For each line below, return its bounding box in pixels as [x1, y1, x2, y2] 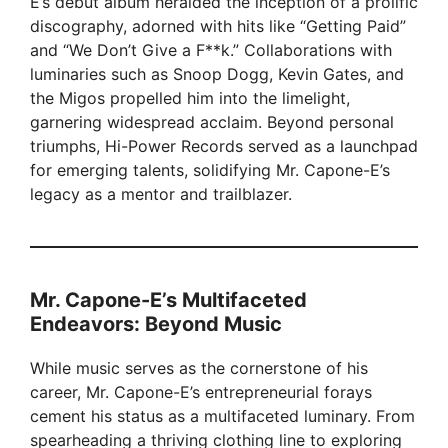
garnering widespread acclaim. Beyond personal [30, 112, 394, 133]
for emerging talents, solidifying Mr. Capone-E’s [30, 160, 390, 181]
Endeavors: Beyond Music [30, 312, 282, 337]
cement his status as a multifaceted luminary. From [30, 406, 415, 427]
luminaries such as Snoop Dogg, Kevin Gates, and [30, 64, 404, 85]
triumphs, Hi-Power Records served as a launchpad [30, 136, 418, 157]
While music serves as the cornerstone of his [30, 358, 368, 379]
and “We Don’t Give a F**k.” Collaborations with [30, 40, 392, 61]
